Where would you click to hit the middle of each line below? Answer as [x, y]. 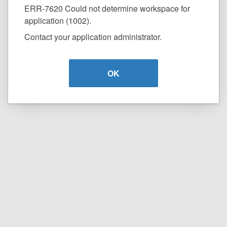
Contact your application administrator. [93, 36]
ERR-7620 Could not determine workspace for [107, 8]
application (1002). [58, 20]
